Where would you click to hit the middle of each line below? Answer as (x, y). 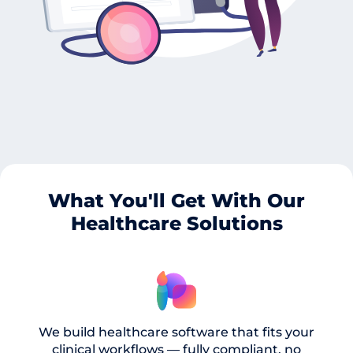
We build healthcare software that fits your (176, 332)
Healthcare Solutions (176, 223)
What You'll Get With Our (176, 200)
